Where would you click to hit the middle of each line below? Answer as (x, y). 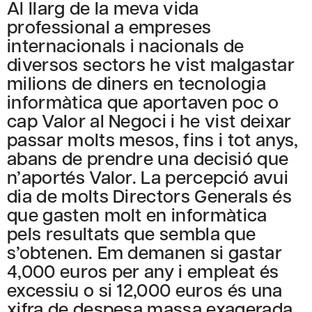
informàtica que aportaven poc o (143, 102)
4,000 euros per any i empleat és (143, 271)
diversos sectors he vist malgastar (151, 64)
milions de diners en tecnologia (136, 83)
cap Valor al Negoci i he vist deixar (149, 120)
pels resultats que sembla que (132, 233)
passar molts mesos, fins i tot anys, (153, 139)
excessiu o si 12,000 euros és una (145, 290)
